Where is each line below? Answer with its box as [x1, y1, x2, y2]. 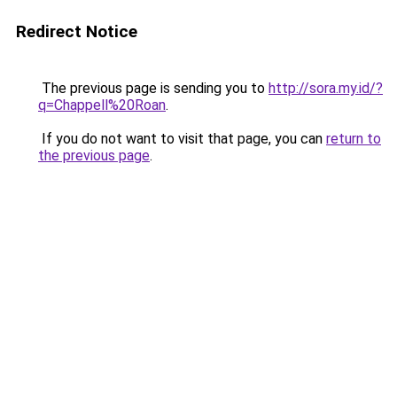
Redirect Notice [16, 21, 137, 42]
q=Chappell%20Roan [38, 97, 166, 113]
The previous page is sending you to [38, 80, 269, 97]
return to [326, 130, 381, 147]
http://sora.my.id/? [269, 80, 383, 97]
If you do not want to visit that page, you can [38, 130, 326, 147]
